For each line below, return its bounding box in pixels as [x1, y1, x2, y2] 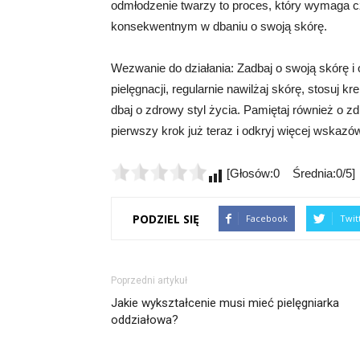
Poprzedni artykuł [111, 275, 187, 286]
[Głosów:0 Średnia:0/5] [223, 166, 355, 180]
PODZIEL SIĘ [133, 211, 199, 227]
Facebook [246, 212, 288, 224]
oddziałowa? [111, 313, 178, 327]
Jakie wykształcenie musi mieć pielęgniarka [111, 296, 339, 310]
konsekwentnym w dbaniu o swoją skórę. [111, 19, 327, 33]
